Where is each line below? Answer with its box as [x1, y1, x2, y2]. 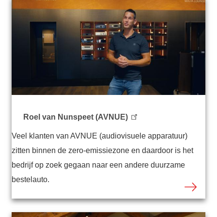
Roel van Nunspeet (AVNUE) [23, 113, 128, 122]
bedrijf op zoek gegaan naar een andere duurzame [12, 161, 185, 170]
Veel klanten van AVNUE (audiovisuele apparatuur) [12, 132, 187, 140]
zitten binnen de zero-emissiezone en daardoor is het [12, 146, 193, 155]
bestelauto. [12, 175, 51, 184]
